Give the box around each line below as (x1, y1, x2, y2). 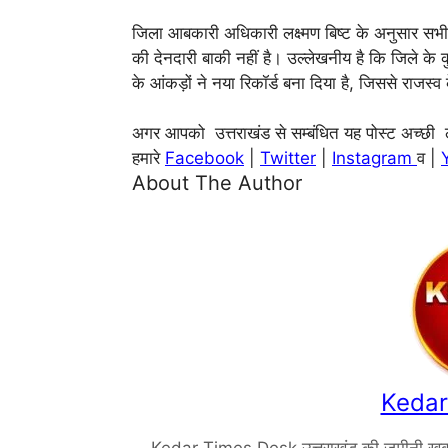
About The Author (132, 171, 302, 196)
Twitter (260, 148, 316, 169)
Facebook (165, 148, 244, 169)
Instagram (332, 148, 417, 169)
